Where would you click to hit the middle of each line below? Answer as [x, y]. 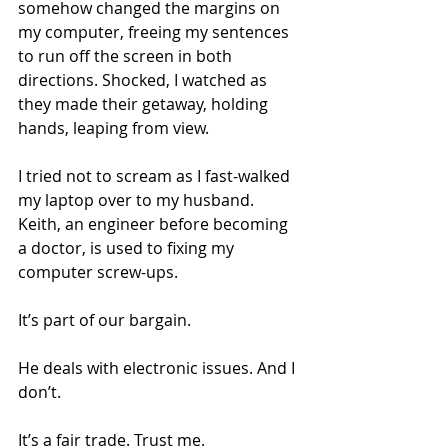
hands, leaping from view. [113, 127]
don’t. [39, 391]
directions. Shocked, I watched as [144, 79]
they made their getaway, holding [145, 103]
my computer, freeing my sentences [155, 31]
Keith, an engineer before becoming [155, 223]
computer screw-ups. [98, 271]
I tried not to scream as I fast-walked [156, 175]
